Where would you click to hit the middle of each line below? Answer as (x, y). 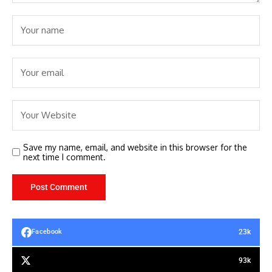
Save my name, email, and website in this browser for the (135, 147)
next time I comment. (64, 157)
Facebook (47, 232)
